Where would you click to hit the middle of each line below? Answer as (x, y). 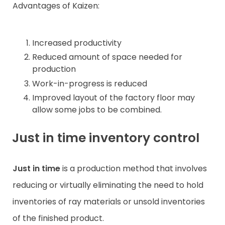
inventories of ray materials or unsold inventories (109, 202)
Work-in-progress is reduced (90, 83)
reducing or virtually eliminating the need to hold (108, 185)
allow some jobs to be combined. (97, 110)
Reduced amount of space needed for (107, 57)
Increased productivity (78, 43)
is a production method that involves (134, 169)
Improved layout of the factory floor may (114, 98)
